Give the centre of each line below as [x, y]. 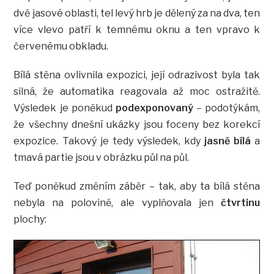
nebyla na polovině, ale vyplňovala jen [117, 203]
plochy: [30, 220]
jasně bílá [228, 141]
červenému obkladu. [61, 46]
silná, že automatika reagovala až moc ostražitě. [137, 92]
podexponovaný [155, 108]
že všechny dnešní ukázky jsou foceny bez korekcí [137, 125]
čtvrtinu [241, 203]
